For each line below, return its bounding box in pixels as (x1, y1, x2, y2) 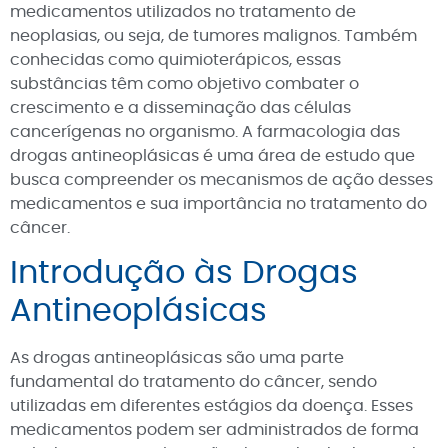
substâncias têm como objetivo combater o (10, 76, 359, 92)
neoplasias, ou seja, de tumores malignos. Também (10, 28, 417, 44)
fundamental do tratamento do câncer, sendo (10, 374, 377, 391)
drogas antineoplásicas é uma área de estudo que (10, 148, 415, 164)
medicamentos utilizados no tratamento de (10, 4, 356, 20)
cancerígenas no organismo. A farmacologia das (10, 124, 400, 140)
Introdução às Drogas (10, 257, 358, 290)
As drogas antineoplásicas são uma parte (10, 350, 344, 367)
